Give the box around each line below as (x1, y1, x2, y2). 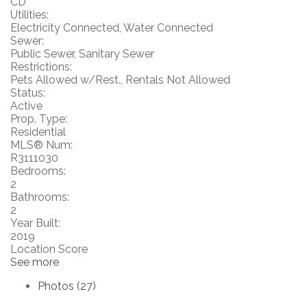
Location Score (10, 243, 88, 256)
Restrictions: (10, 60, 72, 73)
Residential (10, 125, 66, 138)
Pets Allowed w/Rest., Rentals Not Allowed (10, 73, 230, 86)
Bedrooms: (10, 164, 66, 177)
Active (10, 99, 42, 112)
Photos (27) (38, 280, 96, 293)
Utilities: (10, 8, 49, 21)
